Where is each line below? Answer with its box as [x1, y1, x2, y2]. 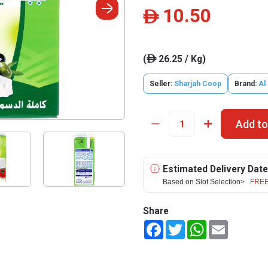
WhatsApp [206, 220, 246, 230]
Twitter [185, 220, 212, 230]
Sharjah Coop [174, 80, 221, 88]
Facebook [163, 220, 200, 230]
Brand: [234, 80, 257, 88]
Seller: [150, 80, 174, 88]
